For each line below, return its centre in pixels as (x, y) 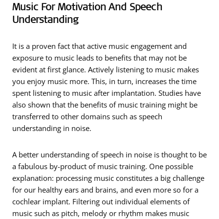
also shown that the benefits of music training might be (105, 105)
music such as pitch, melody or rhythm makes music (101, 213)
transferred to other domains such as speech (87, 116)
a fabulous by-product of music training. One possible (103, 166)
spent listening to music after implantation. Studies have (107, 93)
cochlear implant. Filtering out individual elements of (101, 201)
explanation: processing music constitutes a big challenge (108, 178)
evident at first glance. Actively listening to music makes (106, 69)
